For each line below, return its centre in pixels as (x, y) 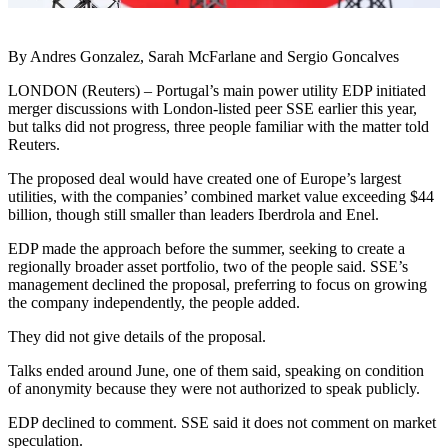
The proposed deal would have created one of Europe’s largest (204, 179)
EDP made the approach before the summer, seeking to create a (206, 249)
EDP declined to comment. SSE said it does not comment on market (222, 423)
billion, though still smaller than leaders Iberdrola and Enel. (193, 215)
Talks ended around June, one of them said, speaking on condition (216, 371)
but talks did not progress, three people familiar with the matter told (218, 127)
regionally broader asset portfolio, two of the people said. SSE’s (208, 267)
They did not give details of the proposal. (137, 337)
